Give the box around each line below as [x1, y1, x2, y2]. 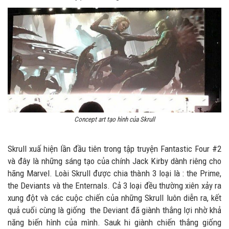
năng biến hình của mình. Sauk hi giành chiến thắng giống [8, 217, 221, 227]
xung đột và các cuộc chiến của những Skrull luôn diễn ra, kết [8, 192, 221, 203]
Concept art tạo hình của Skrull [74, 115, 155, 123]
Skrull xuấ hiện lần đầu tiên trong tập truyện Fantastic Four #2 [8, 143, 221, 154]
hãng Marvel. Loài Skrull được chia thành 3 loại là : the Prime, [8, 168, 221, 178]
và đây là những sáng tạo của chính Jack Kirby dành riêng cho [8, 155, 221, 166]
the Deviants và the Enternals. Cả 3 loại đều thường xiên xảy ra [8, 180, 221, 191]
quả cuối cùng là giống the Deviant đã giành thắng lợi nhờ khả [8, 204, 221, 215]
